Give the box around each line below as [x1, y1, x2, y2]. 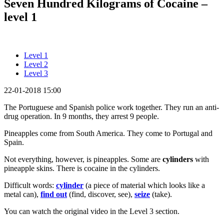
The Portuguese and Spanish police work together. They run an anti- [4, 102, 219, 111]
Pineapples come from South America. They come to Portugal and [4, 128, 212, 137]
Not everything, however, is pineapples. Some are [4, 154, 162, 163]
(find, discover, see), [67, 189, 134, 198]
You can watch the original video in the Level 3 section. [4, 206, 179, 215]
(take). [150, 189, 172, 198]
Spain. [4, 137, 24, 146]
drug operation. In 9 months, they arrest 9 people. [4, 111, 159, 120]
